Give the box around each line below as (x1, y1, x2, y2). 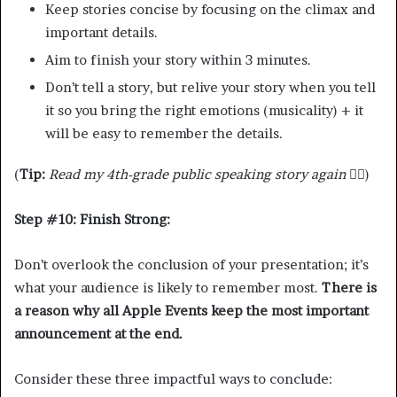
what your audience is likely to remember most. (14, 278, 322, 296)
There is (322, 278, 377, 296)
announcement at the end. (14, 324, 183, 342)
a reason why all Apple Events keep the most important (14, 301, 369, 319)
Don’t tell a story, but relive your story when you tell (45, 78, 376, 96)
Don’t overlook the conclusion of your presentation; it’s (14, 255, 369, 273)
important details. (45, 23, 158, 41)
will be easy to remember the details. (45, 124, 283, 142)
